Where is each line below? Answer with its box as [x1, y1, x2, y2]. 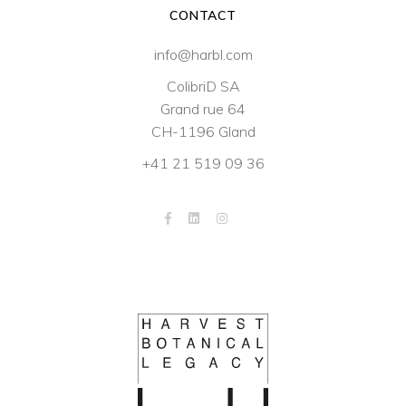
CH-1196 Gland [150, 122, 256, 140]
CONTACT [169, 7, 237, 24]
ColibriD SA [166, 77, 240, 95]
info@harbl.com [153, 45, 253, 63]
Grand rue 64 [160, 100, 246, 118]
